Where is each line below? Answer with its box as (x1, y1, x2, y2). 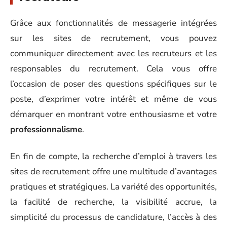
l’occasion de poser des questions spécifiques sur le (10, 78, 217, 90)
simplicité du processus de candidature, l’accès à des (10, 211, 217, 223)
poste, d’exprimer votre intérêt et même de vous (10, 93, 217, 105)
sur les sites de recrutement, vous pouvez (10, 32, 217, 44)
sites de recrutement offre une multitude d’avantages (10, 165, 217, 177)
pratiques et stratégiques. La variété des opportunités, (10, 180, 217, 193)
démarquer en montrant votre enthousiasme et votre (10, 108, 217, 120)
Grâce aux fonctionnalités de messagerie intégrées (10, 17, 217, 29)
